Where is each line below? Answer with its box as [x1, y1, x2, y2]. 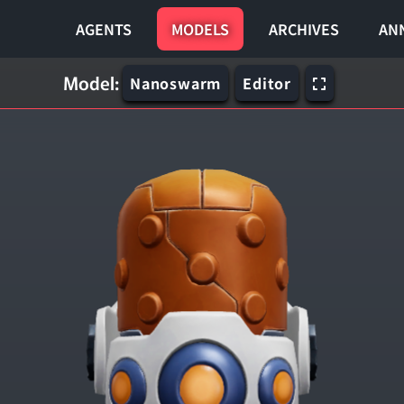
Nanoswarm [130, 72, 222, 94]
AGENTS [76, 18, 132, 40]
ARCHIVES [269, 18, 339, 40]
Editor [243, 72, 292, 94]
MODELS [171, 18, 229, 40]
